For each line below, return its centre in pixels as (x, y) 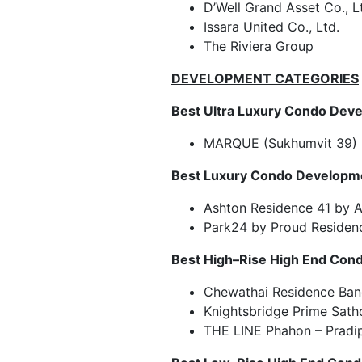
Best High (202, 259)
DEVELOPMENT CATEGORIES (265, 78)
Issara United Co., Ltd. (271, 26)
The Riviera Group (259, 46)
